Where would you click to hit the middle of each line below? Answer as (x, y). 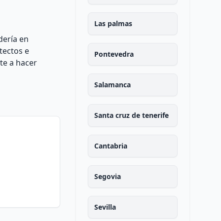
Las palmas (113, 23)
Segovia (107, 176)
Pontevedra (114, 54)
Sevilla (105, 207)
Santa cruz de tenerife (131, 115)
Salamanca (112, 85)
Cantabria (110, 146)
